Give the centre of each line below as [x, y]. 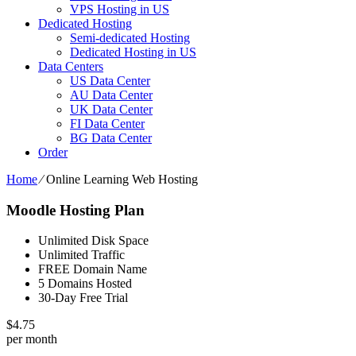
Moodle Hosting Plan [75, 210]
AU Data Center [111, 95]
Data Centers [71, 66]
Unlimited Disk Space [93, 241]
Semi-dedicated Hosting [130, 37]
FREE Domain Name [93, 269]
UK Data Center [111, 109]
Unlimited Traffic [81, 255]
